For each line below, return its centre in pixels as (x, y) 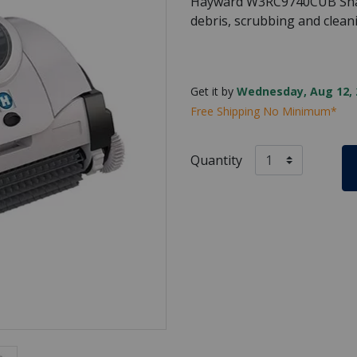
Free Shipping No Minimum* (264, 111)
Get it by (214, 91)
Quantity (216, 160)
